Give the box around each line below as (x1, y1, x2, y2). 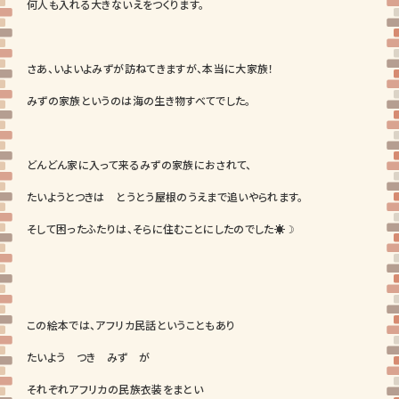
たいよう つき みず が (27, 349, 151, 364)
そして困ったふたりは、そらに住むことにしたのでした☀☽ (27, 221, 296, 236)
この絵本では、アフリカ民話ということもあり (27, 317, 236, 332)
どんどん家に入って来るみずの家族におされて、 (27, 157, 252, 172)
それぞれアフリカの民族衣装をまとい (27, 381, 203, 396)
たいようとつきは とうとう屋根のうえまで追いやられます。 (27, 189, 304, 204)
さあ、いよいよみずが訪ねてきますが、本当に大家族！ (27, 61, 274, 76)
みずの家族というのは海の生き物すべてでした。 (27, 93, 251, 108)
